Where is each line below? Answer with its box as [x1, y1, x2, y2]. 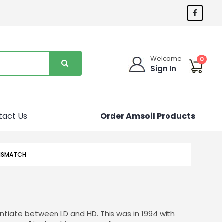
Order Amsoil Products [100, 110, 195, 122]
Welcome [150, 54, 182, 63]
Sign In [150, 63, 177, 74]
